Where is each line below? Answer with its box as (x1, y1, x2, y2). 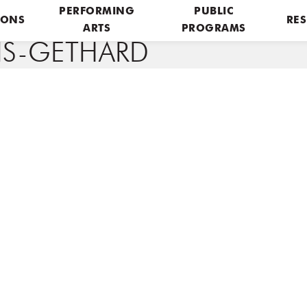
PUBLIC (194, 7, 234, 17)
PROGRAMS (181, 24, 246, 34)
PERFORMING (59, 7, 135, 17)
